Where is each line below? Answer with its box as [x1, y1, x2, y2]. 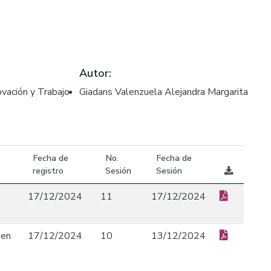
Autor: [79, 66, 111, 80]
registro [33, 165, 64, 177]
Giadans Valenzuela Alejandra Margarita [79, 85, 248, 99]
